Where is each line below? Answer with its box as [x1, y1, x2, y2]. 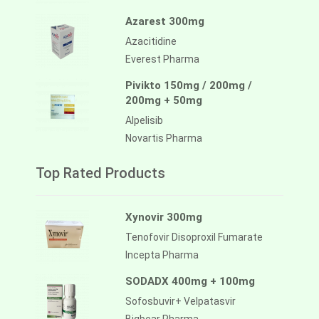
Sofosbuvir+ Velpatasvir [125, 296, 236, 308]
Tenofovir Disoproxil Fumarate [125, 231, 263, 244]
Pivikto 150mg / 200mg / [125, 79, 252, 93]
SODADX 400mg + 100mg [125, 275, 255, 288]
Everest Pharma [125, 53, 199, 66]
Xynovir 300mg [125, 211, 202, 224]
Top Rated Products [36, 164, 165, 182]
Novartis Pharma [125, 132, 202, 145]
